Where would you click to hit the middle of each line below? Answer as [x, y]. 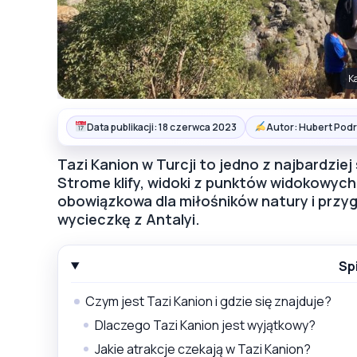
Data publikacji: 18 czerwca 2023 [161, 127]
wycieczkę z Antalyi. [129, 219]
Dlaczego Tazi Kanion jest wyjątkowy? [205, 325]
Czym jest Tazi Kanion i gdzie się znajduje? [208, 301]
